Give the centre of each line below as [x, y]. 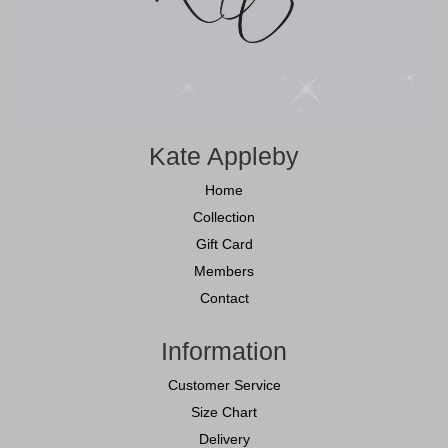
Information [224, 350]
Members [224, 270]
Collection [224, 216]
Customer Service [224, 384]
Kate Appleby [224, 155]
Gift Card [224, 243]
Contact [224, 297]
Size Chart [224, 411]
